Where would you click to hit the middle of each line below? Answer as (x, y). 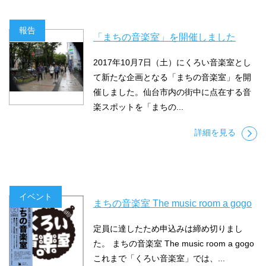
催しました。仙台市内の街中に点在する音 (172, 92)
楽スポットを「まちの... (138, 107)
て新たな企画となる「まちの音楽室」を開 (172, 77)
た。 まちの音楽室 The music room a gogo (174, 244)
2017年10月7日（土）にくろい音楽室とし (172, 63)
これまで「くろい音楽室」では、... (159, 259)
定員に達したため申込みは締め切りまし (168, 229)
